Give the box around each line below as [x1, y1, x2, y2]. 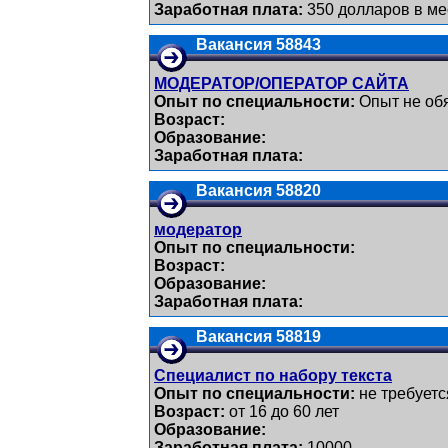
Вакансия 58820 [196, 182, 321, 199]
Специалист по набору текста [154, 367, 392, 384]
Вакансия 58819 [196, 328, 321, 345]
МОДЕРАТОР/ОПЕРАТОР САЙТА [154, 75, 409, 92]
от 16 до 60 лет [225, 403, 339, 420]
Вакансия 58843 [196, 36, 321, 53]
